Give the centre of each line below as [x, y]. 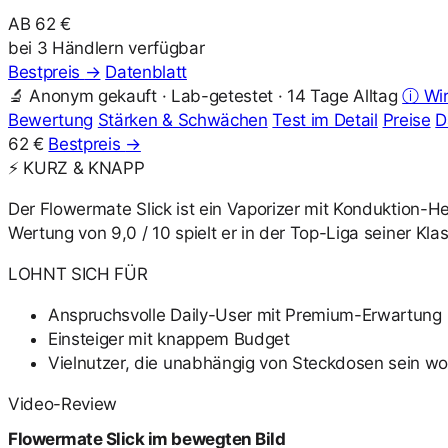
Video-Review [63, 404]
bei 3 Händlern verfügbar [106, 48]
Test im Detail [325, 120]
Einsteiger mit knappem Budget [169, 339]
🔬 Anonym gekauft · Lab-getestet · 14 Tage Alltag [203, 96]
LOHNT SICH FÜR [78, 274]
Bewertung [51, 120]
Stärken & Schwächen [182, 120]
